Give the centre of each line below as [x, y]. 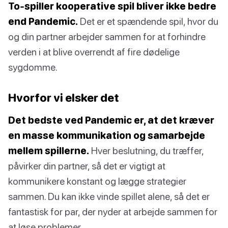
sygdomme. [33, 67]
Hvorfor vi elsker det [64, 97]
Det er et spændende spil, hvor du [148, 21]
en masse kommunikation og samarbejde [107, 135]
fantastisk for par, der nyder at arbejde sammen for [113, 211]
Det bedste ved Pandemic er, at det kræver [111, 120]
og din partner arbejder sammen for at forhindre [107, 36]
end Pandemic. [43, 21]
